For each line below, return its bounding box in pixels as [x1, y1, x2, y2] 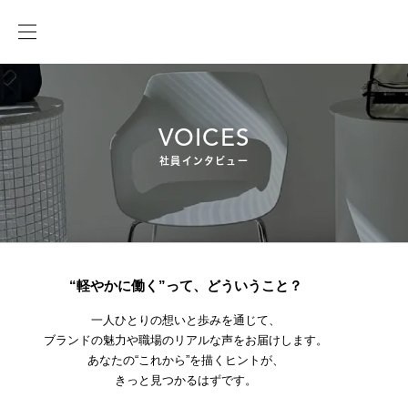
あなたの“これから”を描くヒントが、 [87, 353, 284, 368]
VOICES [158, 122, 250, 152]
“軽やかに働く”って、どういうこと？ [69, 278, 302, 294]
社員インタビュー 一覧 [108, 3, 224, 15]
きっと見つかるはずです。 [115, 373, 257, 388]
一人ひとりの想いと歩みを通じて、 [91, 313, 280, 328]
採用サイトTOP [15, 3, 95, 15]
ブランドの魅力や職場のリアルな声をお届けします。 [44, 333, 328, 348]
